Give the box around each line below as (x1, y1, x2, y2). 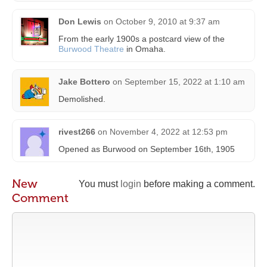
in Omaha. (124, 44, 166, 54)
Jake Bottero (58, 77, 110, 87)
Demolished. (58, 94, 105, 104)
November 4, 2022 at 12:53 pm (110, 127, 228, 137)
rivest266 (58, 127, 95, 137)
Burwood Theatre (58, 44, 124, 54)
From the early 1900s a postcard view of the (58, 34, 225, 44)
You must (79, 179, 120, 190)
